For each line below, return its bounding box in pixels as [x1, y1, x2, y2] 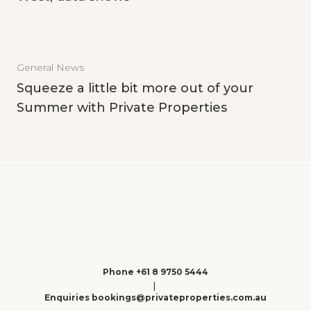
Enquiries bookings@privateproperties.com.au [44, 292, 267, 303]
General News [17, 61, 84, 74]
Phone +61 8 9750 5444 [103, 267, 208, 277]
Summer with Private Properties [17, 100, 227, 115]
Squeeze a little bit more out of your [17, 81, 253, 96]
